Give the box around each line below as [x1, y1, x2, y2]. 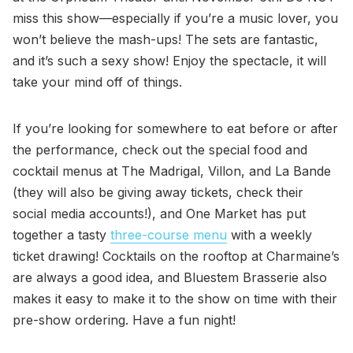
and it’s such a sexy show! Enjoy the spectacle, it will [13, 52, 326, 69]
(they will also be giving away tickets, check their [13, 184, 303, 200]
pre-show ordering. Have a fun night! [13, 311, 236, 328]
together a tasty [13, 226, 110, 243]
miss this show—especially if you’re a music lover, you [13, 9, 338, 26]
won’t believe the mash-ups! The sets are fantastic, [13, 31, 318, 47]
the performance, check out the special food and [13, 141, 307, 158]
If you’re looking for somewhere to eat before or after [13, 120, 338, 136]
